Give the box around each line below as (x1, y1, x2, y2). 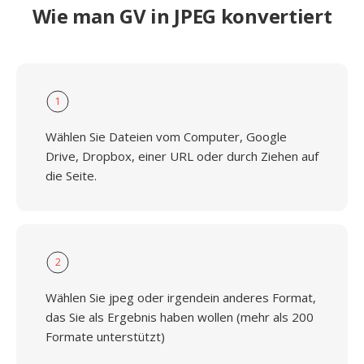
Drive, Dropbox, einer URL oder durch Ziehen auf (45, 148, 318, 164)
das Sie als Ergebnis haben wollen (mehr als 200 (45, 309, 314, 325)
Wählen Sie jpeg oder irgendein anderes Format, (45, 289, 316, 305)
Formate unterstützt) (45, 328, 165, 344)
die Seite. (45, 167, 97, 184)
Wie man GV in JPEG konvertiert (32, 2, 332, 29)
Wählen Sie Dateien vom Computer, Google (45, 128, 287, 145)
